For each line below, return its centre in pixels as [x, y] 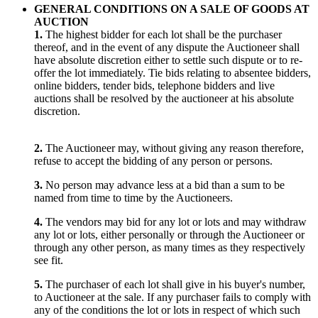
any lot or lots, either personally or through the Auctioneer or [169, 235]
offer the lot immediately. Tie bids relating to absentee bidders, [172, 73]
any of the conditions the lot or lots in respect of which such [167, 310]
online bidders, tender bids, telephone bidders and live [154, 86]
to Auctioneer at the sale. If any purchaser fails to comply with [172, 297]
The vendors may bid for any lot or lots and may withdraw [175, 222]
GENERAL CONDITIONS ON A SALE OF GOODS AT [172, 9]
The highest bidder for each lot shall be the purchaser [162, 35]
